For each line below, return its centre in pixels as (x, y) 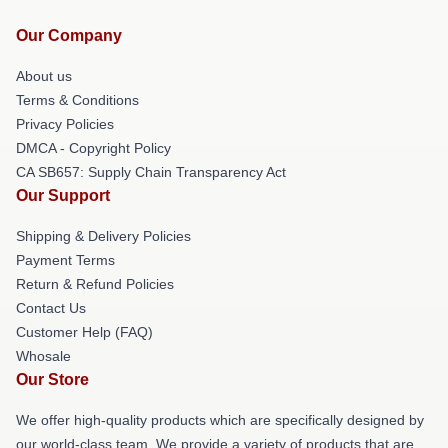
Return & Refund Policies (95, 283)
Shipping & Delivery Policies (103, 235)
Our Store (52, 379)
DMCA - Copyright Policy (93, 147)
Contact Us (51, 307)
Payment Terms (65, 259)
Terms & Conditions (77, 99)
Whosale (43, 355)
